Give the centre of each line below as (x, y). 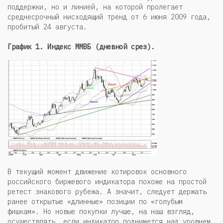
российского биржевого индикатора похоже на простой (107, 181)
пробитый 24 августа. (47, 27)
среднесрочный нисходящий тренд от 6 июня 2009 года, (109, 17)
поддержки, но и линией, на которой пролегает (95, 7)
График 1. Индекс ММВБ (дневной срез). (81, 47)
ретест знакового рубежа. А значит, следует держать (107, 191)
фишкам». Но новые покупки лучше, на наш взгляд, (101, 211)
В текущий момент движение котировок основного (97, 171)
